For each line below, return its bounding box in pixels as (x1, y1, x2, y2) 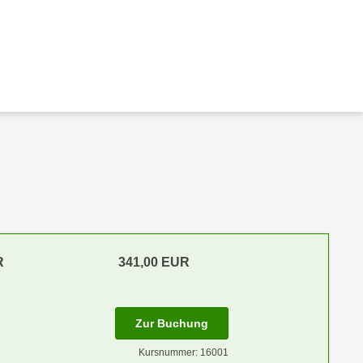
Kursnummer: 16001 (138, 347, 228, 358)
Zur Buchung (135, 317, 208, 330)
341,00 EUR (117, 255, 190, 269)
